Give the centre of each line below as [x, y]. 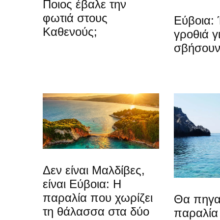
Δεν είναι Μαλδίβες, [94, 170]
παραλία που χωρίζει [98, 198]
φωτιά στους [75, 18]
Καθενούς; [70, 31]
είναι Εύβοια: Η [82, 184]
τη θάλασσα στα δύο [96, 212]
